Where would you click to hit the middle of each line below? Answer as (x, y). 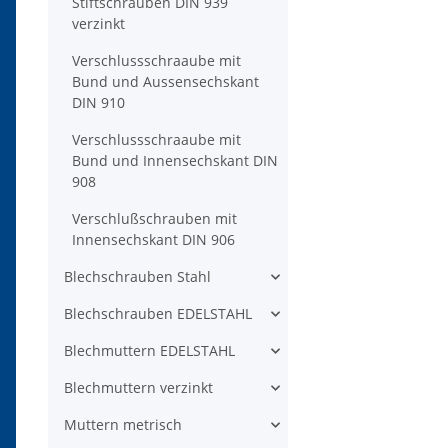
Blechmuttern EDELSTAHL (149, 351)
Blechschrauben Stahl (137, 277)
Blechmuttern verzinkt (138, 388)
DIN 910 (98, 103)
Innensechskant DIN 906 (153, 240)
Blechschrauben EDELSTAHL (158, 314)
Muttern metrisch (123, 425)
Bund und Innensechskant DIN (175, 161)
